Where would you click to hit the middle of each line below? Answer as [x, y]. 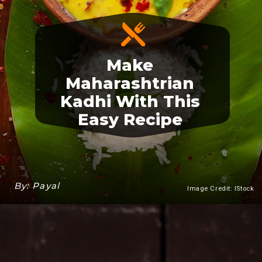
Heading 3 [163, 213]
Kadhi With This [130, 101]
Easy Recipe [130, 120]
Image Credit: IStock [221, 188]
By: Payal [37, 186]
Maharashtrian [130, 83]
